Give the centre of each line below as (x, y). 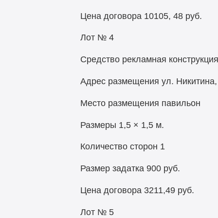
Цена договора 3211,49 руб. (137, 191)
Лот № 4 (97, 38)
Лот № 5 (97, 212)
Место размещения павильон (140, 103)
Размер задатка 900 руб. (130, 169)
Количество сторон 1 (122, 147)
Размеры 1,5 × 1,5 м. (122, 125)
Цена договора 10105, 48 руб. (141, 16)
